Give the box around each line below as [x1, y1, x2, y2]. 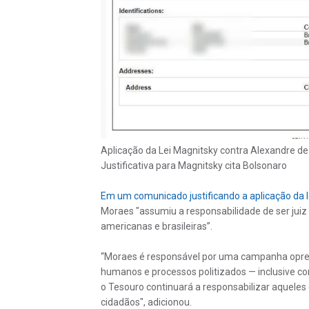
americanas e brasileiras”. [100, 220, 212, 232]
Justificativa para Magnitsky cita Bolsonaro [100, 159, 287, 171]
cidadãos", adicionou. [100, 296, 192, 308]
